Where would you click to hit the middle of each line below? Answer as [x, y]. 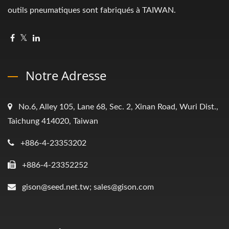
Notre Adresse [66, 75]
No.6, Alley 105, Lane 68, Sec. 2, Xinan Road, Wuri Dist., [118, 107]
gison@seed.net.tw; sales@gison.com [88, 187]
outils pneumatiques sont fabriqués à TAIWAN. [92, 10]
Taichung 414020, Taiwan [53, 121]
